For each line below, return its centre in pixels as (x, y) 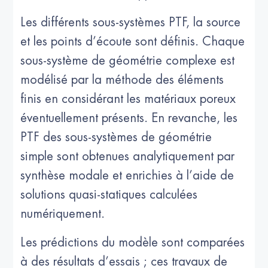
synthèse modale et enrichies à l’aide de (127, 176)
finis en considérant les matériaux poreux (128, 99)
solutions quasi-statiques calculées (109, 195)
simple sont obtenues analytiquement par (128, 157)
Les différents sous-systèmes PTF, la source (131, 23)
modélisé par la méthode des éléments (122, 80)
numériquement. (65, 214)
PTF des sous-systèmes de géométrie (116, 138)
